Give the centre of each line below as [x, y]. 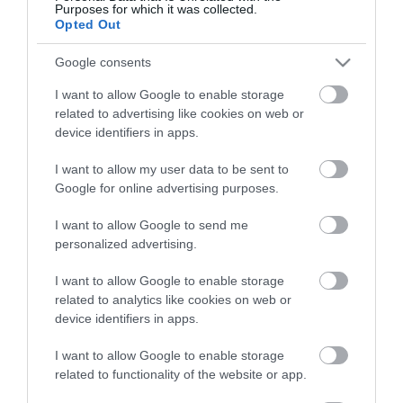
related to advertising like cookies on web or [179, 113]
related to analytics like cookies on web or [173, 299]
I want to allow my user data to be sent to [172, 169]
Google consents [103, 62]
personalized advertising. [126, 243]
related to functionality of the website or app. [181, 374]
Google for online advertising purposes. [167, 188]
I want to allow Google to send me [152, 224]
